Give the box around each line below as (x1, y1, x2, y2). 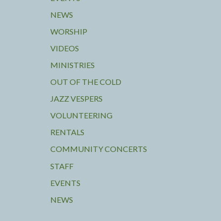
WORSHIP (50, 26, 87, 36)
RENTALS (50, 127, 84, 137)
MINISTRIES (50, 60, 95, 70)
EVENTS (50, 178, 80, 188)
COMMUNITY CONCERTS (50, 144, 147, 153)
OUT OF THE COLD (50, 76, 121, 86)
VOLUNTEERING (50, 110, 112, 120)
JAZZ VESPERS (50, 93, 103, 103)
